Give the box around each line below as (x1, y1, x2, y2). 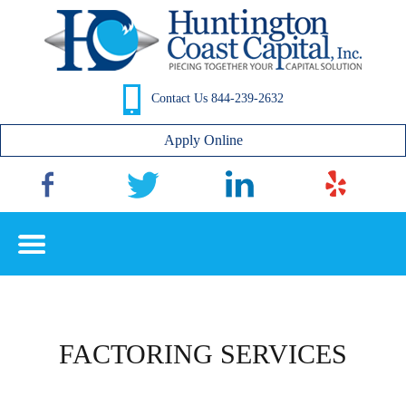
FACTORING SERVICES (59, 339, 347, 369)
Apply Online (163, 132, 243, 148)
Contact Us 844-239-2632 (147, 92, 284, 106)
